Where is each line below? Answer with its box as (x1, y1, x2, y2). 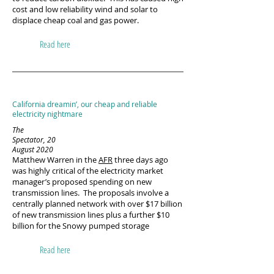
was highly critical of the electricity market (12, 165, 163, 176)
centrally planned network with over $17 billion (12, 198, 182, 209)
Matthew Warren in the (12, 154, 98, 165)
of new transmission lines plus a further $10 (12, 209, 169, 220)
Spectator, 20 (12, 135, 56, 144)
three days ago (113, 154, 168, 165)
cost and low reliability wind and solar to (12, 4, 158, 15)
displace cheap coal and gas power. (12, 15, 139, 26)
